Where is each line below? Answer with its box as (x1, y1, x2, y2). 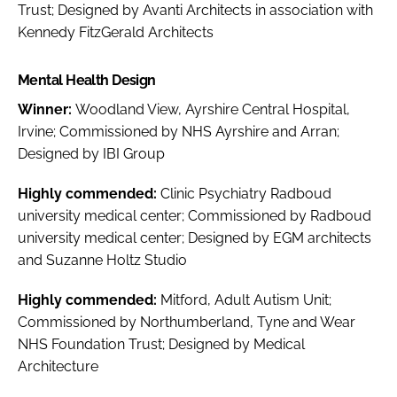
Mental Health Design (18, 71, 156, 89)
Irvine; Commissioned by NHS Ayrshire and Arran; (18, 122, 339, 140)
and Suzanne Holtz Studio (18, 251, 187, 269)
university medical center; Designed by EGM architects (18, 229, 371, 246)
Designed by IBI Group (18, 144, 165, 162)
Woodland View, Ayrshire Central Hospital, (75, 100, 350, 118)
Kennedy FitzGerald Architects (18, 23, 214, 41)
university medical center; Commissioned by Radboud (18, 206, 371, 224)
